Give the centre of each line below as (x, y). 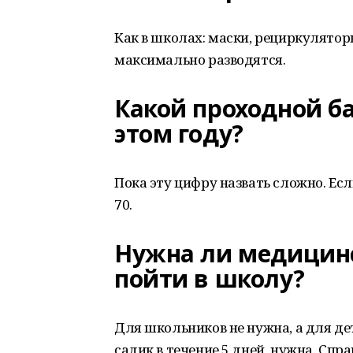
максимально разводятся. (200, 59)
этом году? (179, 134)
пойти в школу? (210, 279)
